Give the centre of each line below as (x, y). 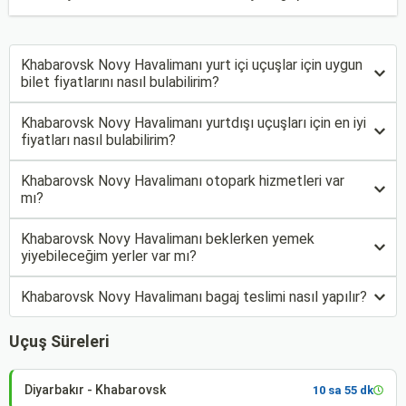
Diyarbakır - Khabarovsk (95, 390)
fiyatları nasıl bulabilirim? (98, 140)
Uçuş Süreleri (59, 341)
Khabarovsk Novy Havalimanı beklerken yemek (168, 239)
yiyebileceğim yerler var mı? (109, 256)
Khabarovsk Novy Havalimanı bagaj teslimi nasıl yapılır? (194, 297)
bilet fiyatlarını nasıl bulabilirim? (120, 82)
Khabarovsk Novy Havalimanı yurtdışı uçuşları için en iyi (193, 123)
